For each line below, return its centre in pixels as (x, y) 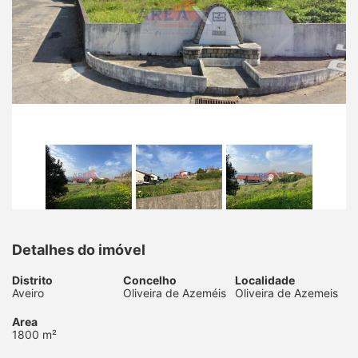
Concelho (150, 280)
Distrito (32, 280)
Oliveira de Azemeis (286, 292)
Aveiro (28, 292)
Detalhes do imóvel (79, 249)
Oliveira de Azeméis (175, 292)
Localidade (265, 280)
